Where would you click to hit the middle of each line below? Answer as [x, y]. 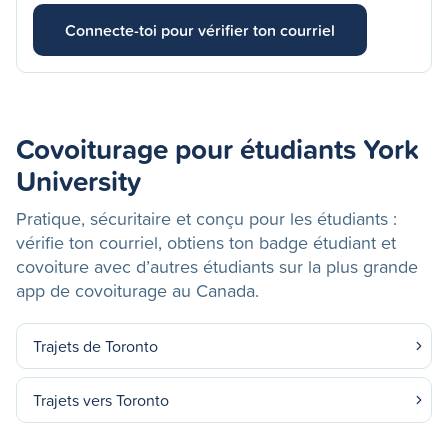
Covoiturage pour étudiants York [217, 148]
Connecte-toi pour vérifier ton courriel [200, 30]
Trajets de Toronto [95, 346]
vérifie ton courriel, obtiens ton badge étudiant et [206, 242]
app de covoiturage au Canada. [137, 290]
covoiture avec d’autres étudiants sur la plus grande [217, 266]
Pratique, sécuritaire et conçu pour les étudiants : [206, 218]
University [78, 180]
